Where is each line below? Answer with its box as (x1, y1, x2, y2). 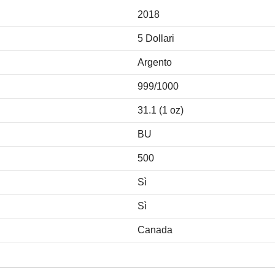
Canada (137, 224, 172, 235)
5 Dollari (137, 33, 174, 44)
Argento (137, 56, 172, 68)
